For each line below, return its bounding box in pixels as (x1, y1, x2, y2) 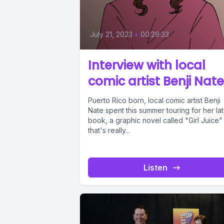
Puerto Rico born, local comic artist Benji (88, 95, 220, 104)
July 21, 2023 (90, 29, 132, 38)
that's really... (88, 125, 130, 134)
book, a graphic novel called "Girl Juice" (88, 115, 222, 124)
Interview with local (88, 56, 205, 73)
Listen (143, 162, 168, 172)
